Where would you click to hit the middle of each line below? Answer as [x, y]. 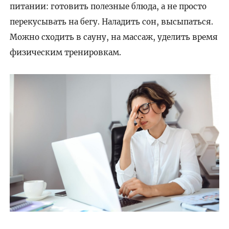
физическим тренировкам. [65, 53]
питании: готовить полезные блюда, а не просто [108, 7]
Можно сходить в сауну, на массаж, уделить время [113, 37]
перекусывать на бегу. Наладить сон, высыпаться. [111, 22]
